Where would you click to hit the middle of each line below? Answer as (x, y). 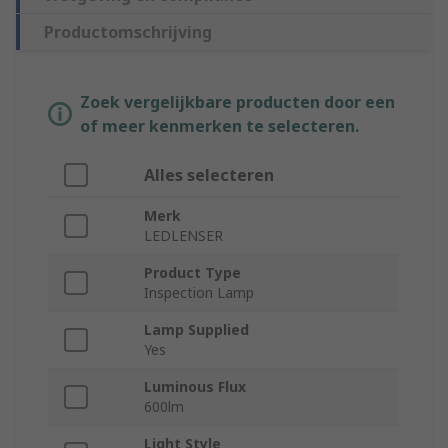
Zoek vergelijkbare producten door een (237, 102)
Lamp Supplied (196, 330)
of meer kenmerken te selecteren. (219, 126)
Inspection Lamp (199, 293)
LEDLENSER (183, 236)
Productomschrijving (128, 32)
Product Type (192, 273)
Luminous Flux (195, 387)
